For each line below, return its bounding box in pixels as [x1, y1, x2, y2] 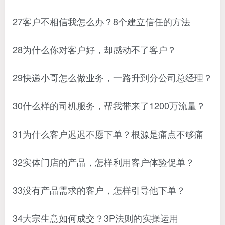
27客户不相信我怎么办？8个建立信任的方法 [13, 15, 190, 28]
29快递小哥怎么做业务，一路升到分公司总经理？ [13, 71, 212, 84]
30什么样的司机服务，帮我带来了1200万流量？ [13, 99, 205, 112]
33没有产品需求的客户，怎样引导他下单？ [13, 183, 185, 196]
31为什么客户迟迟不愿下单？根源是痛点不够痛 [13, 127, 203, 140]
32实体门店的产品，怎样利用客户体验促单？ [13, 155, 194, 168]
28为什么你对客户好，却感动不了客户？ [13, 43, 176, 56]
